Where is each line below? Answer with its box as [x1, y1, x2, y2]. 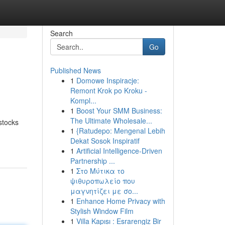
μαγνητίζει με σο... [70, 186, 138, 196]
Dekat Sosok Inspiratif [70, 136, 140, 146]
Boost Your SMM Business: [76, 105, 162, 116]
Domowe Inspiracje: [76, 75, 139, 85]
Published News [50, 65, 101, 75]
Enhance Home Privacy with [76, 196, 165, 206]
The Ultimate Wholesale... [70, 116, 152, 126]
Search [50, 28, 73, 38]
